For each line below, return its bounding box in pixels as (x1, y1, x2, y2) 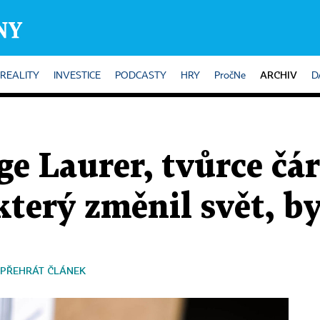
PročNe (214, 71, 246, 81)
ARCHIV (260, 69, 297, 81)
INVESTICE (54, 71, 101, 81)
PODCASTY (115, 71, 166, 81)
